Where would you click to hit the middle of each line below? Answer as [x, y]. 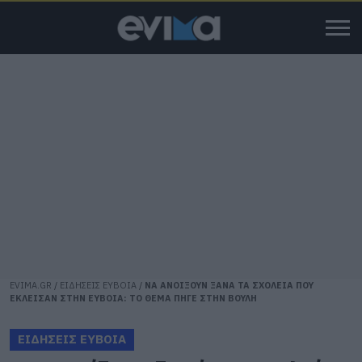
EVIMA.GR [31, 285]
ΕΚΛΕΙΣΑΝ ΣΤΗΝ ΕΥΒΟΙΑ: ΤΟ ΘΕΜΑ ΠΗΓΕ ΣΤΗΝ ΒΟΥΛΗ [133, 298]
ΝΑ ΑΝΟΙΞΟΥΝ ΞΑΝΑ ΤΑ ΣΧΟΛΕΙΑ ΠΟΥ [229, 285]
